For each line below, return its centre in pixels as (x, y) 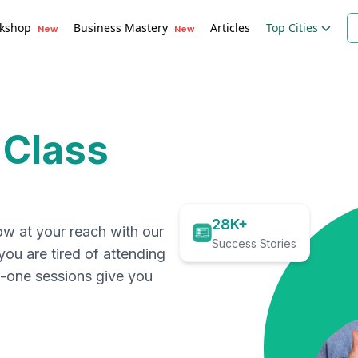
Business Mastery (121, 27)
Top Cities (292, 28)
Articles (230, 28)
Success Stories (254, 243)
